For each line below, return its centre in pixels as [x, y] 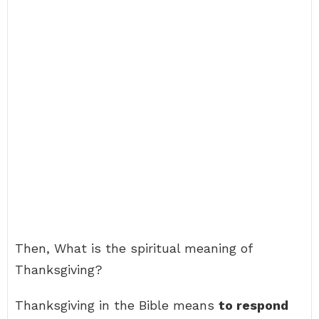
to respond [253, 305]
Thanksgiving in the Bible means [117, 305]
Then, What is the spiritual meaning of [134, 248]
